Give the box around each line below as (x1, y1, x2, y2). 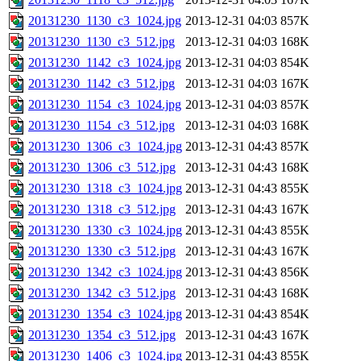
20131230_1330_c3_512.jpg (28, 244, 176, 259)
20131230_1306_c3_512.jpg (28, 160, 176, 175)
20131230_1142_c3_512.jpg (28, 77, 175, 91)
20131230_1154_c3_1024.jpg (28, 98, 181, 112)
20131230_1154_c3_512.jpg (28, 118, 175, 133)
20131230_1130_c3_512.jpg (28, 35, 175, 49)
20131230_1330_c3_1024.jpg (28, 223, 182, 238)
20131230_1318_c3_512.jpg (28, 202, 176, 217)
